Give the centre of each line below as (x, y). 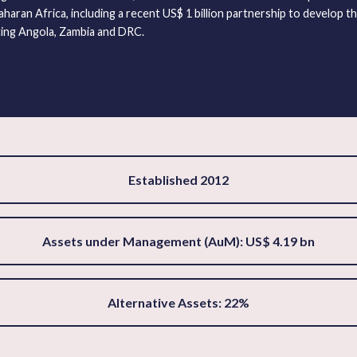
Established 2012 (178, 180)
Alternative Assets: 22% (178, 303)
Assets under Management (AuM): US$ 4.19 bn (178, 241)
